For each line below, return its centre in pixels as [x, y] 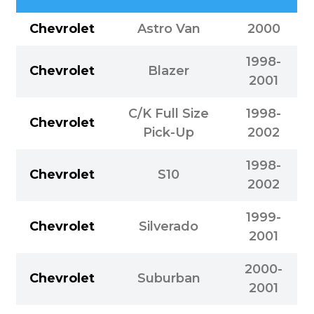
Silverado [169, 226]
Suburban [169, 278]
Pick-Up [169, 132]
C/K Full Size [169, 113]
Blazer [169, 70]
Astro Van [169, 28]
